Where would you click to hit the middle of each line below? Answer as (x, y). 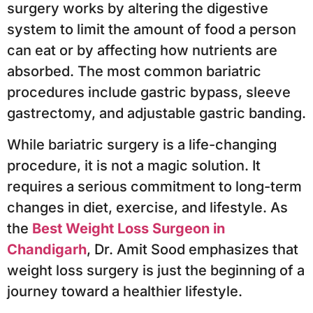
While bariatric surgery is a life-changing (142, 144)
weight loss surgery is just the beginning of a (156, 270)
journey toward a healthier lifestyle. (125, 291)
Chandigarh (47, 249)
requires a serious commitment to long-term (154, 186)
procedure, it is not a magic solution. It (134, 165)
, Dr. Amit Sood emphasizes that (192, 249)
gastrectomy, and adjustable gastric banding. (156, 114)
